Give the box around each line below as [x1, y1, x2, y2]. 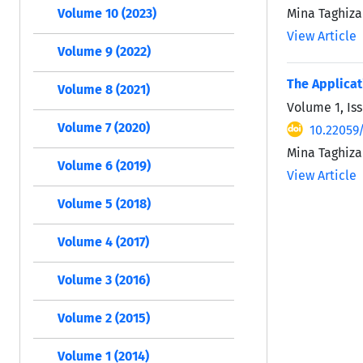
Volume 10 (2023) [58, 6, 156, 22]
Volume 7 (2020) [58, 120, 150, 136]
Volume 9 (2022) [58, 44, 151, 60]
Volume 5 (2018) [58, 196, 151, 212]
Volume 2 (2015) [58, 310, 150, 327]
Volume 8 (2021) [58, 82, 150, 98]
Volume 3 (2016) [58, 272, 150, 288]
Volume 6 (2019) [58, 158, 151, 174]
